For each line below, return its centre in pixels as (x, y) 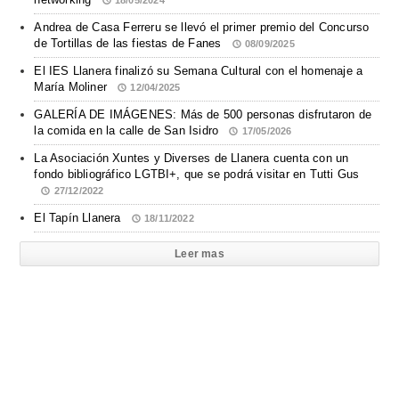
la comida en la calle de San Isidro (128, 131)
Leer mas (199, 254)
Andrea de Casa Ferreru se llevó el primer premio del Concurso (202, 28)
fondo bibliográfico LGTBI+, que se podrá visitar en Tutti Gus (197, 175)
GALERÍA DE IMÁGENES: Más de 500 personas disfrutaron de (203, 115)
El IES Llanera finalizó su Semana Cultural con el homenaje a (199, 71)
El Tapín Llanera (79, 218)
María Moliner (73, 87)
